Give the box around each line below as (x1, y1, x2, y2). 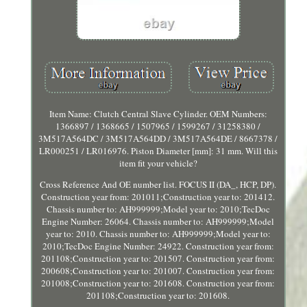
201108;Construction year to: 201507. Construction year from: (41, 252, 275, 265)
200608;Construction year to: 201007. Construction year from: (41, 265, 275, 278)
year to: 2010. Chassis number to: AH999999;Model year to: (45, 228, 271, 241)
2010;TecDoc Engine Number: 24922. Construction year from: (42, 240, 274, 253)
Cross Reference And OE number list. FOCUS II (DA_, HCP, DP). (40, 178, 277, 191)
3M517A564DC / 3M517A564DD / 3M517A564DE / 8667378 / (38, 132, 278, 145)
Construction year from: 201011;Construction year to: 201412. (41, 191, 275, 204)
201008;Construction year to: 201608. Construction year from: (41, 277, 275, 290)
